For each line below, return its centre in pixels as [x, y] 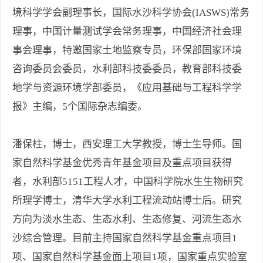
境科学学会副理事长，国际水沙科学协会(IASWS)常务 [131, 13]
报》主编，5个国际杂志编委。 [80, 107]
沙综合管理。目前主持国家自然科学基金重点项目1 [125, 238]
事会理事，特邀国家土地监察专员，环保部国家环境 [127, 50]
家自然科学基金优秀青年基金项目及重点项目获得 [122, 163]
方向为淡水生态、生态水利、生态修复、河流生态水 [127, 220]
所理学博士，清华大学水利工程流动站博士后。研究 [127, 201]
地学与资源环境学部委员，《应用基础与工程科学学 [127, 88]
